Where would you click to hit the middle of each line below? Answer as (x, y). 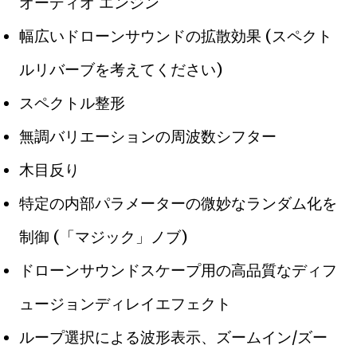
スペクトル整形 (72, 102)
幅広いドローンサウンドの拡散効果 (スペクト (176, 35)
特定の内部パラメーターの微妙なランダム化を (178, 203)
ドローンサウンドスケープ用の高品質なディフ (178, 270)
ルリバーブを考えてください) (121, 69)
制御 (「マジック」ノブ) (103, 236)
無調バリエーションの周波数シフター (148, 136)
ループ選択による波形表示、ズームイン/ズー (173, 337)
